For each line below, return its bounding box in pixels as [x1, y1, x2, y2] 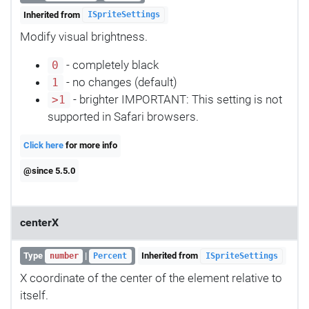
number [49, 251, 79, 261]
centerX [20, 217, 59, 230]
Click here [23, 140, 64, 151]
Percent [93, 251, 128, 261]
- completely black [63, 58, 159, 72]
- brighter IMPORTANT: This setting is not [70, 92, 282, 107]
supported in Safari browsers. [48, 110, 199, 124]
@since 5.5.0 [23, 165, 76, 176]
